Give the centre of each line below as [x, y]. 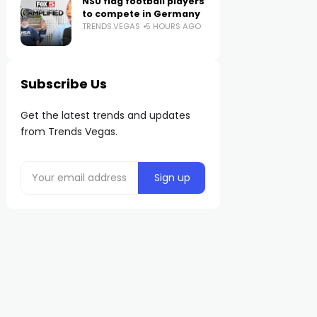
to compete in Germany [142, 14]
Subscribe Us [64, 84]
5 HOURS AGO [174, 26]
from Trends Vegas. [69, 132]
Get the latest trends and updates [106, 115]
